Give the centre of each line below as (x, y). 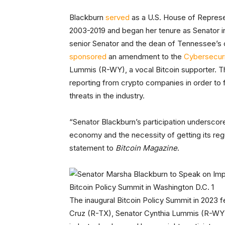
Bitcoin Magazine (146, 148)
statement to (92, 148)
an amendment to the (145, 57)
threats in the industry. (107, 96)
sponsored (88, 57)
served (118, 18)
